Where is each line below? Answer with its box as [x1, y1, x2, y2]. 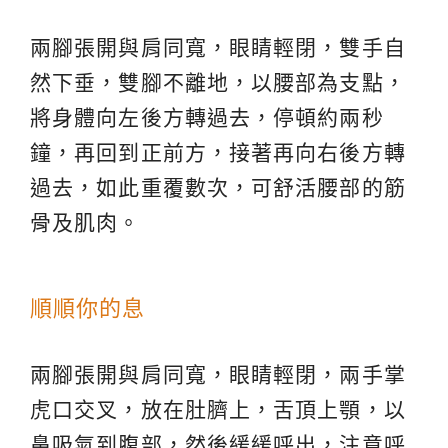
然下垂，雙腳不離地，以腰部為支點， [30, 70, 406, 94]
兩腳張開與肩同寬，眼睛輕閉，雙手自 [30, 35, 406, 59]
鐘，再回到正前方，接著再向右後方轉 [30, 140, 406, 164]
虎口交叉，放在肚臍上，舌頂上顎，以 [30, 397, 406, 421]
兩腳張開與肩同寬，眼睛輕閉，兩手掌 [30, 362, 406, 386]
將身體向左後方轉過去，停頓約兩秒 [30, 105, 384, 129]
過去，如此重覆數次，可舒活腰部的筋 [30, 175, 406, 199]
